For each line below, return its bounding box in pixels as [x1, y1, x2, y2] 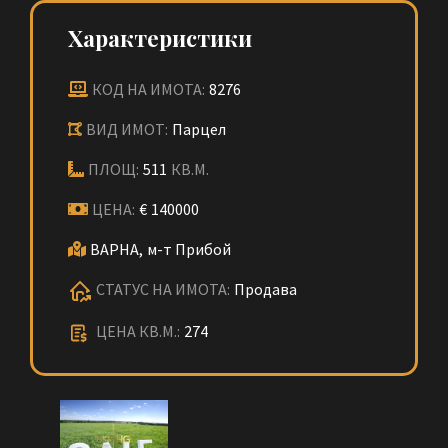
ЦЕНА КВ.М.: [96, 321, 180, 342]
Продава [234, 279, 297, 299]
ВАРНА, [90, 239, 143, 259]
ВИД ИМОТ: [86, 119, 168, 139]
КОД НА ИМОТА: [92, 79, 205, 99]
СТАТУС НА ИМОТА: [96, 279, 230, 299]
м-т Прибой [147, 239, 231, 259]
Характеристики [68, 23, 252, 53]
